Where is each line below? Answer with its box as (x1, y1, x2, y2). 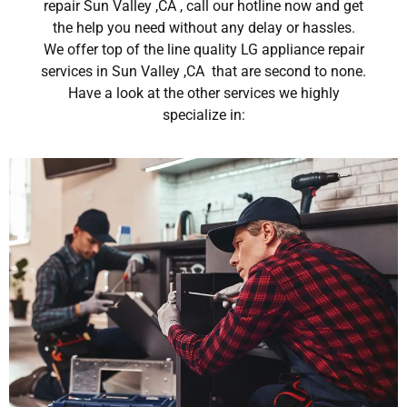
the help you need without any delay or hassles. (52, 19, 355, 37)
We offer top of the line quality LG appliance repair (43, 41, 364, 59)
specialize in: (162, 106, 245, 124)
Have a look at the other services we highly (67, 84, 340, 103)
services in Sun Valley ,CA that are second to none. (41, 63, 366, 81)
